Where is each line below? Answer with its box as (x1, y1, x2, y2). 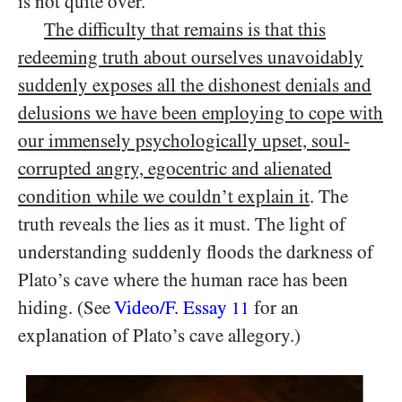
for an (249, 297, 299, 319)
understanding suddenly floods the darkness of (18, 241, 373, 263)
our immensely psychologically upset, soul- (18, 130, 350, 152)
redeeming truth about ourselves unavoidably (18, 47, 363, 68)
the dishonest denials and (180, 74, 371, 96)
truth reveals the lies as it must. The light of (18, 214, 345, 235)
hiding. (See (18, 297, 114, 319)
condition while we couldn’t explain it (18, 186, 310, 207)
